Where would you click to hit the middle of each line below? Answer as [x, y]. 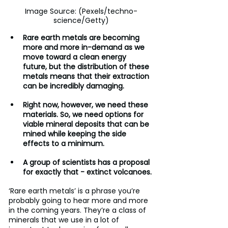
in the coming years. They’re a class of [78, 210]
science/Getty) [81, 21]
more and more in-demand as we [85, 48]
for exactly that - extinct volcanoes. [87, 172]
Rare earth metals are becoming [82, 38]
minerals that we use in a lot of [65, 220]
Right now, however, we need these [87, 105]
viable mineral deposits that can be [87, 124]
